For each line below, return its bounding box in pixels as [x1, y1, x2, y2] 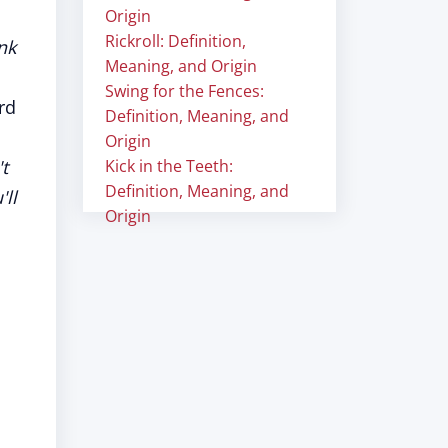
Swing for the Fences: [105, 80, 264, 102]
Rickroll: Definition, [105, 30, 246, 52]
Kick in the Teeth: [105, 155, 233, 177]
